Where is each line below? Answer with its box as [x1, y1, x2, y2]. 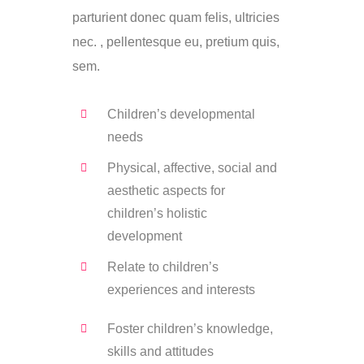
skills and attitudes [106, 344, 214, 359]
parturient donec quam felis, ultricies [72, 11, 279, 25]
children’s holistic [106, 206, 207, 221]
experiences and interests [106, 283, 255, 297]
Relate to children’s [106, 260, 219, 275]
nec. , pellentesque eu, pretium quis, [72, 35, 279, 50]
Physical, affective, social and [106, 161, 277, 175]
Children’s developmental [106, 107, 255, 122]
